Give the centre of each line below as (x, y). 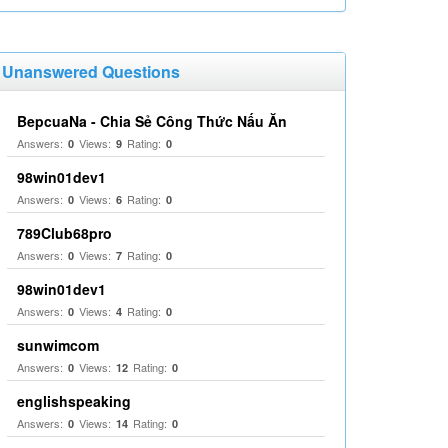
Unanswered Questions (91, 71)
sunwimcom (58, 345)
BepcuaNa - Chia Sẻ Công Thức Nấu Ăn (152, 121)
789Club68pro (64, 233)
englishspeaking (74, 401)
